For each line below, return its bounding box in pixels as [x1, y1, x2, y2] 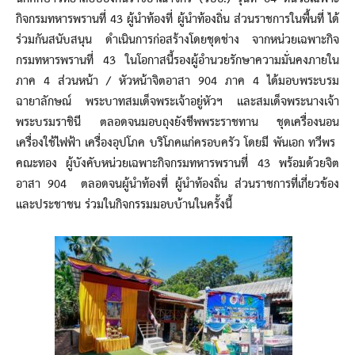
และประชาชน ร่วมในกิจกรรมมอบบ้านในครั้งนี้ [16, 193, 232, 216]
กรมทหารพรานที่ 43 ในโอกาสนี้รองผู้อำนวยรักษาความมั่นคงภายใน [16, 49, 339, 72]
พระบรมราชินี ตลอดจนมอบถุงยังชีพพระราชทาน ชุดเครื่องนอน [16, 111, 339, 134]
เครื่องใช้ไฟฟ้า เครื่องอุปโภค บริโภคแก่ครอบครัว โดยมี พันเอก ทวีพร [16, 132, 339, 155]
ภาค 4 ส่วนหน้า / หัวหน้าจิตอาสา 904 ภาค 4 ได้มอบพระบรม [16, 70, 339, 93]
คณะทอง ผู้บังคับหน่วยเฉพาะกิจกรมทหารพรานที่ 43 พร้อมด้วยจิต [16, 152, 339, 175]
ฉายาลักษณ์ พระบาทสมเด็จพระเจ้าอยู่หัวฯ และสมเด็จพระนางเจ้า [16, 90, 339, 113]
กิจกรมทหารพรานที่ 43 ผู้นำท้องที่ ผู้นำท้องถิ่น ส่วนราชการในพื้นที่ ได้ [16, 8, 339, 31]
